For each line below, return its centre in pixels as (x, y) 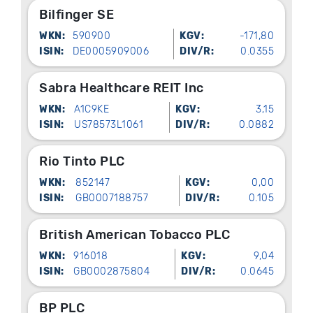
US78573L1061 (109, 125)
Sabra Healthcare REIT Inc (122, 88)
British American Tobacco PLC (134, 235)
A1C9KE (92, 110)
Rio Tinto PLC (82, 162)
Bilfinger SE (77, 15)
